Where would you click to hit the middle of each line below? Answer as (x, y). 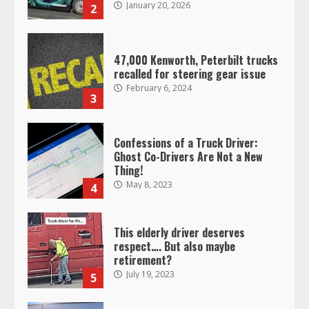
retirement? (143, 260)
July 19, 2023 (149, 275)
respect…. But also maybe (175, 247)
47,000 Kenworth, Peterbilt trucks (196, 60)
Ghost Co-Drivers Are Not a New (188, 157)
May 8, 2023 (148, 185)
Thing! (128, 171)
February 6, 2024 (158, 88)
